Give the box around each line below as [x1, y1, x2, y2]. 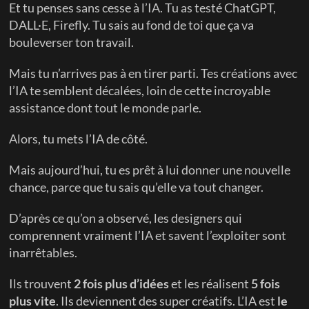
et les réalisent [169, 276, 252, 291]
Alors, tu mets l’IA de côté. [9, 131, 148, 146]
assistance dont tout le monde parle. [9, 100, 202, 115]
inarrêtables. [9, 245, 78, 260]
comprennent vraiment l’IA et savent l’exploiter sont [9, 228, 287, 243]
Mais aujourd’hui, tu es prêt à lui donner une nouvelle [9, 162, 291, 177]
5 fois [251, 276, 281, 291]
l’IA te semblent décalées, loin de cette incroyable [9, 83, 271, 98]
